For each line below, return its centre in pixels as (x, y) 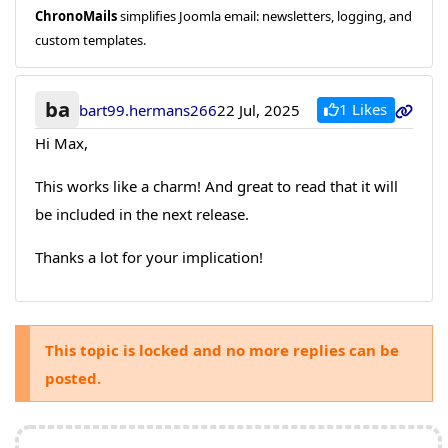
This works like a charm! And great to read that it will (216, 186)
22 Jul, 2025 (259, 109)
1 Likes (363, 109)
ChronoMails (75, 15)
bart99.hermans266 (148, 109)
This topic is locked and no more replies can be (222, 349)
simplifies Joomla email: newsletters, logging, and (264, 15)
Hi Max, (61, 143)
